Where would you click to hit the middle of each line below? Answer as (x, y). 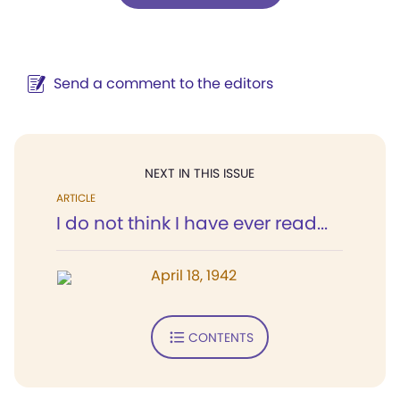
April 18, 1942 (194, 275)
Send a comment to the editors (163, 83)
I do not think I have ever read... (192, 223)
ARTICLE (76, 198)
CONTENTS (221, 337)
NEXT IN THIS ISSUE (200, 173)
